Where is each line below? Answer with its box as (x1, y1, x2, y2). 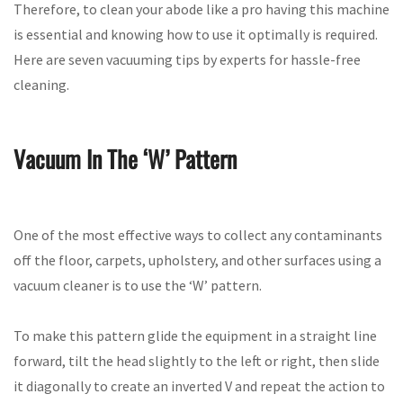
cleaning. (13, 75, 69, 94)
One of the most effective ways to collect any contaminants (13, 225, 382, 244)
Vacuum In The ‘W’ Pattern (13, 141, 237, 177)
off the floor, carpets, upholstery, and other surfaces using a (13, 250, 381, 269)
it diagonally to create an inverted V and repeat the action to (13, 376, 385, 395)
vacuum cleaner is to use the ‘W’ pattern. (13, 275, 262, 294)
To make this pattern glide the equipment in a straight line (13, 326, 377, 345)
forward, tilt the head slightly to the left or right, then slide (13, 351, 380, 370)
